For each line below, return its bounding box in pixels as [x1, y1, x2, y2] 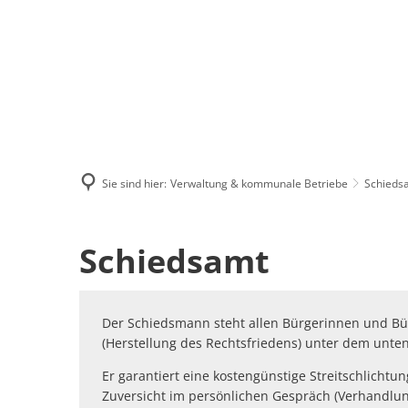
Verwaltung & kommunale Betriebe [170, 175, 348, 191]
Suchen [223, 35, 279, 56]
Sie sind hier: [102, 175, 167, 191]
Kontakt [336, 35, 398, 56]
